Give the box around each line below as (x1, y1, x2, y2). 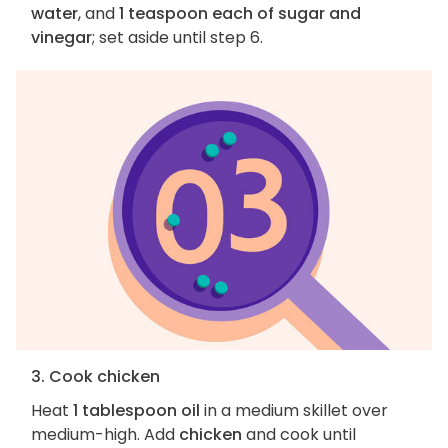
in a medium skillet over (200, 398, 388, 422)
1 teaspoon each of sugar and (119, 2, 361, 26)
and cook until (242, 422, 356, 446)
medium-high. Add (31, 422, 179, 446)
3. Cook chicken (31, 364, 160, 388)
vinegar (31, 26, 92, 50)
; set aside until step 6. (92, 26, 263, 50)
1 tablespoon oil (73, 398, 200, 422)
